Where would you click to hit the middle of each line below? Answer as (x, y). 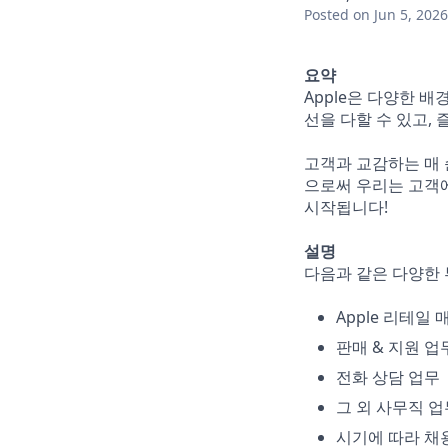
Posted (326, 14)
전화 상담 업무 (388, 377)
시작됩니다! (346, 207)
